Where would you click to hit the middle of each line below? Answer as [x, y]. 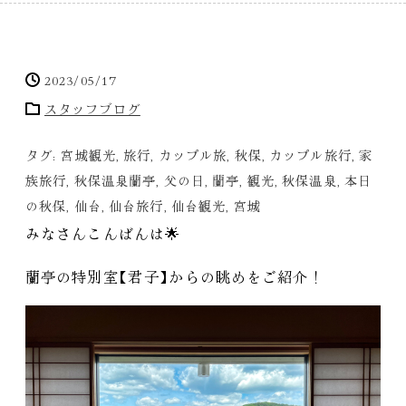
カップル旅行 [310, 155]
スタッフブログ [92, 108]
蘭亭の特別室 [72, 276]
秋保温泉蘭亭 [115, 180]
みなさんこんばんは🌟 [103, 232]
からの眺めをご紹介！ [246, 276]
